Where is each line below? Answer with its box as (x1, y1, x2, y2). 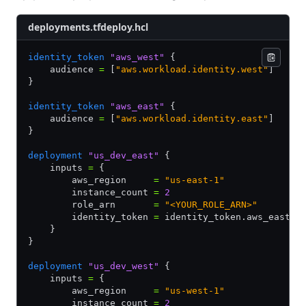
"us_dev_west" (83, 261, 159, 271)
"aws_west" (105, 52, 165, 62)
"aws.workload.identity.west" (115, 64, 268, 74)
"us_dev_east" (83, 150, 159, 161)
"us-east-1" (159, 175, 225, 185)
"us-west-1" (159, 286, 225, 296)
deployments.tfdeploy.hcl (28, 20, 148, 33)
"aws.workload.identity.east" (115, 113, 268, 124)
